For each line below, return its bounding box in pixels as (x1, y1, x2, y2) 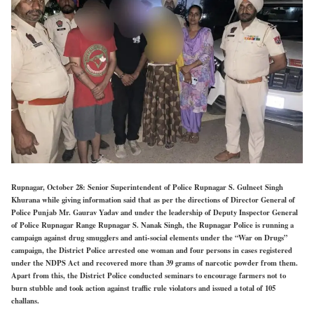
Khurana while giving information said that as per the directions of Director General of (11, 194, 295, 206)
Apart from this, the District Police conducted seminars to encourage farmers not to (11, 270, 286, 282)
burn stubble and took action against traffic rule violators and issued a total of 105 (11, 282, 275, 294)
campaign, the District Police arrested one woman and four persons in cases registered (11, 245, 292, 257)
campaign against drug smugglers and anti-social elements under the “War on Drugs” (11, 232, 287, 244)
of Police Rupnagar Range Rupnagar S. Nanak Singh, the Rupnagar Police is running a (11, 219, 294, 231)
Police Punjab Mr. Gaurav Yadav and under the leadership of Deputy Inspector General (11, 207, 298, 219)
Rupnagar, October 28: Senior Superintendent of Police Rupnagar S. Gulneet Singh (11, 182, 283, 193)
